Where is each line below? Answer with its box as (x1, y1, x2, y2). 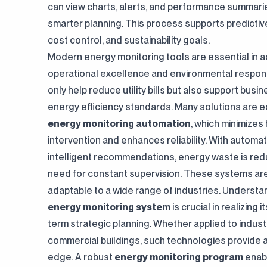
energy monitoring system (48, 201, 170, 213)
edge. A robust (48, 252, 114, 263)
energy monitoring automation (48, 118, 191, 129)
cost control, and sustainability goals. (48, 35, 210, 46)
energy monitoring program (114, 252, 243, 263)
